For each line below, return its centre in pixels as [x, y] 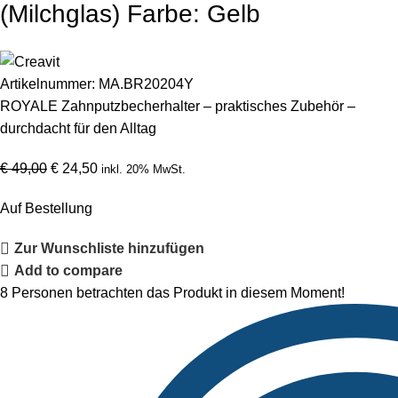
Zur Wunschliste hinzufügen [110, 249]
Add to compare [69, 271]
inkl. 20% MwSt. [143, 169]
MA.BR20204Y [146, 84]
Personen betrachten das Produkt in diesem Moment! [178, 292]
